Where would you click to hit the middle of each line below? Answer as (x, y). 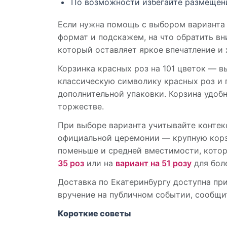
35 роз (71, 163)
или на (100, 163)
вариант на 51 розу (154, 163)
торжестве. (81, 107)
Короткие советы (94, 214)
